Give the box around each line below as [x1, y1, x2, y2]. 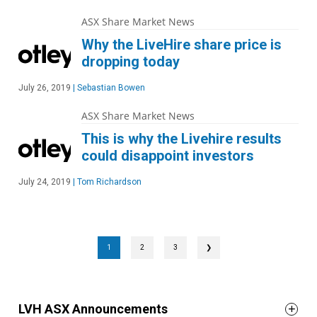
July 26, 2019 [18, 83, 71, 93]
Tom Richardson [75, 177, 142, 187]
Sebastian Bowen [75, 83, 145, 93]
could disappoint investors [81, 147, 254, 164]
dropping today [81, 53, 180, 70]
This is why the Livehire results [81, 130, 282, 147]
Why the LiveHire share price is [81, 36, 282, 53]
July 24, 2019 [18, 177, 71, 187]
